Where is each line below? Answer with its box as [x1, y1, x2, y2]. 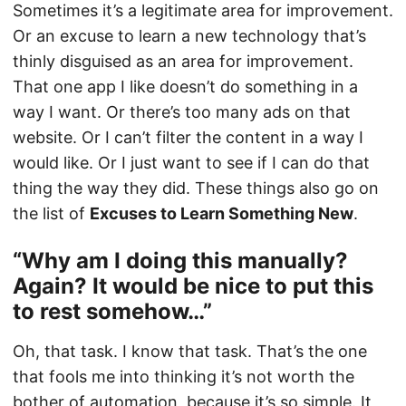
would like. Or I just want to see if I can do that [13, 153, 370, 172]
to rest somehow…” [13, 298, 212, 324]
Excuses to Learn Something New [90, 204, 353, 223]
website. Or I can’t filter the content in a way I [13, 128, 363, 147]
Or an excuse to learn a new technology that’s [13, 26, 366, 45]
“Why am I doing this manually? [13, 247, 348, 274]
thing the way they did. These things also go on [13, 179, 379, 198]
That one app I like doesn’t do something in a [13, 77, 358, 96]
